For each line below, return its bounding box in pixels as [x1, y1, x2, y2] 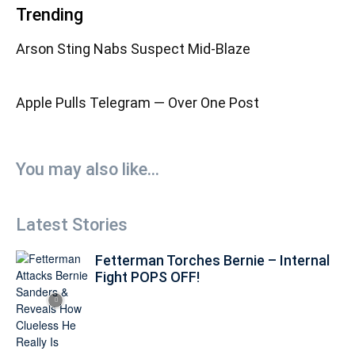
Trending [16, 4, 83, 25]
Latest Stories [16, 214, 128, 235]
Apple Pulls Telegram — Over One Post [16, 94, 259, 111]
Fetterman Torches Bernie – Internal [95, 251, 330, 269]
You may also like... [16, 158, 159, 179]
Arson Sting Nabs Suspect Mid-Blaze [16, 40, 250, 57]
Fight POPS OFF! [95, 268, 200, 285]
